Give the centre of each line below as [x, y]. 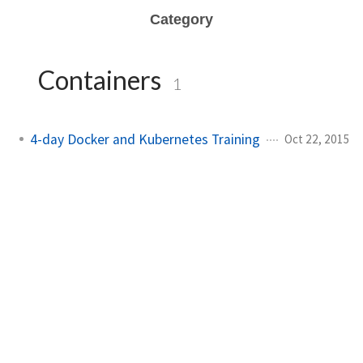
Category [181, 19]
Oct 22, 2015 [317, 139]
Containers [100, 80]
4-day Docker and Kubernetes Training [145, 139]
